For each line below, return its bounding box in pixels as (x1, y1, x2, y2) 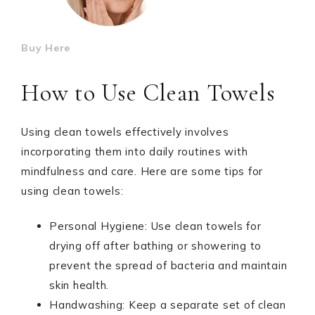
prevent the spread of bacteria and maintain (49, 259, 288, 272)
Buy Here (21, 41, 70, 54)
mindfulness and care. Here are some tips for (21, 165, 263, 178)
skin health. (49, 278, 109, 292)
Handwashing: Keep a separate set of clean (49, 298, 286, 311)
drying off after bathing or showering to (49, 239, 262, 252)
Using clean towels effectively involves (21, 125, 229, 139)
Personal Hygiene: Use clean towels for (49, 219, 262, 233)
